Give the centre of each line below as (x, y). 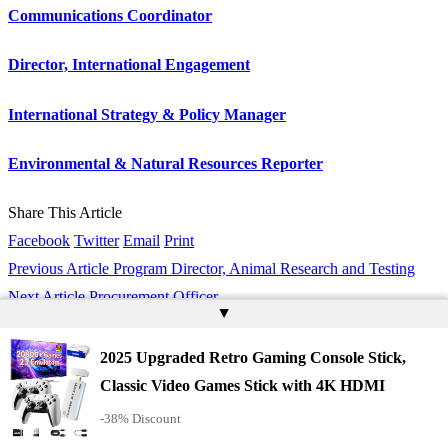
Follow (75, 395)
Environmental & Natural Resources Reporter (165, 163)
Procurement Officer (153, 297)
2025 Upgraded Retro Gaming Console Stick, (253, 357)
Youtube (34, 423)
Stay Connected (61, 346)
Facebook (39, 241)
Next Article (46, 297)
